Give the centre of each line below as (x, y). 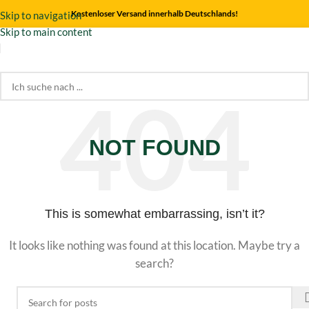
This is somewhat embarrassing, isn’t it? (154, 214)
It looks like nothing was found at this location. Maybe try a (154, 246)
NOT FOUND (154, 148)
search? (154, 263)
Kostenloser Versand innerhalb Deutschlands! (154, 13)
